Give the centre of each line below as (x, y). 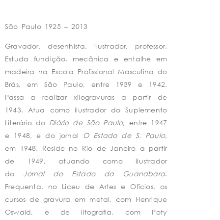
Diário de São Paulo (84, 123)
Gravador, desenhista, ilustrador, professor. (86, 46)
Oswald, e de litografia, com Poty (86, 212)
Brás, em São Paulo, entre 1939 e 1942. (86, 84)
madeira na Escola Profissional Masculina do (86, 72)
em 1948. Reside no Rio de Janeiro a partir (86, 148)
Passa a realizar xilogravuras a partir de (86, 97)
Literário (18, 123)
